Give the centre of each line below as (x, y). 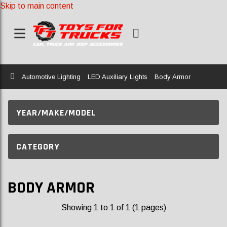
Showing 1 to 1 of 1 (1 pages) (113, 207)
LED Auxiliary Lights (118, 77)
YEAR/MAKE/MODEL (56, 112)
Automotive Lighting (51, 77)
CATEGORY (38, 146)
